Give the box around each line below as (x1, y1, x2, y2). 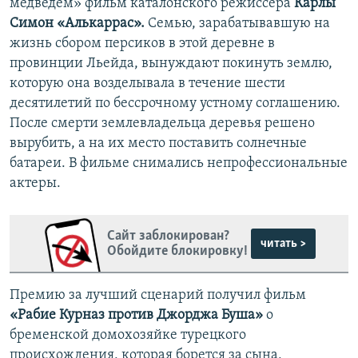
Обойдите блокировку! (106, 243, 248, 259)
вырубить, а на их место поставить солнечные (10, 136, 307, 152)
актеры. (10, 176, 61, 192)
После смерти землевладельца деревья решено (10, 116, 315, 132)
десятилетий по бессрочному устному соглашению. (10, 96, 340, 112)
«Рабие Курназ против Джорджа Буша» (10, 308, 263, 324)
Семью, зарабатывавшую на (148, 16, 330, 32)
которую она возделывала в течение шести (10, 76, 285, 92)
